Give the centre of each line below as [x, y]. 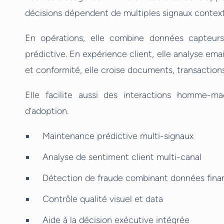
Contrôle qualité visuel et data [103, 199]
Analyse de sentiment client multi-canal [122, 157]
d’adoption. [47, 111]
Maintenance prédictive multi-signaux [118, 136]
